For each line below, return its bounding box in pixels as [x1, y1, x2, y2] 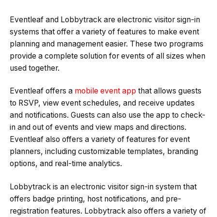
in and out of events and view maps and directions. [10, 123, 186, 132]
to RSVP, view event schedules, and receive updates [10, 98, 195, 108]
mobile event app [75, 86, 136, 96]
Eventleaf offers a [10, 86, 75, 96]
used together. [10, 63, 60, 73]
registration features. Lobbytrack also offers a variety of [10, 206, 206, 216]
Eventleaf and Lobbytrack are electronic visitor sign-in [10, 15, 200, 24]
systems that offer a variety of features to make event [10, 27, 199, 36]
